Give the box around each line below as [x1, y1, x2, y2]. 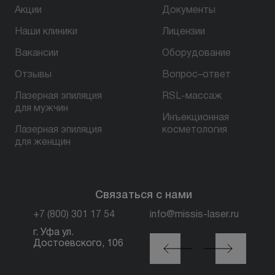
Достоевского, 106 [33, 239, 123, 248]
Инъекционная [162, 114, 229, 122]
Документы [162, 6, 215, 15]
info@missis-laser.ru [150, 211, 239, 219]
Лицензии [162, 28, 205, 36]
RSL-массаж [162, 92, 222, 101]
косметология [162, 126, 227, 134]
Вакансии [15, 49, 58, 58]
